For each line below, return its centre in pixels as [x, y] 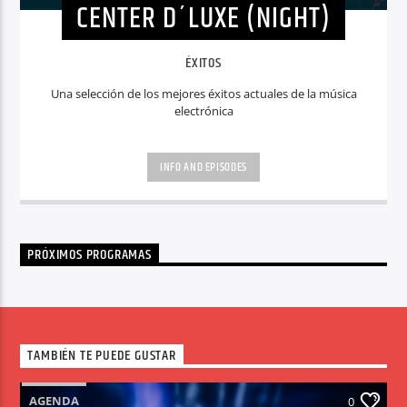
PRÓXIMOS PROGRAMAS [89, 255]
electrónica [203, 110]
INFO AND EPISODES [203, 168]
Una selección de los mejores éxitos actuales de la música [203, 93]
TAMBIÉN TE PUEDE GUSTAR [102, 356]
